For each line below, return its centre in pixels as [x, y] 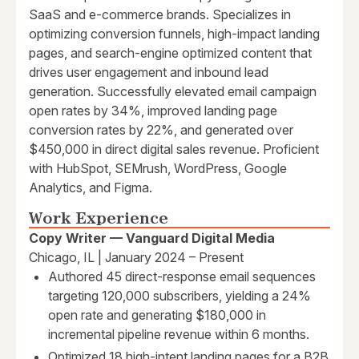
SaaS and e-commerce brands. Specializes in [160, 15]
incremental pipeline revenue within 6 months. [179, 335]
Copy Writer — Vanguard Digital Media [152, 238]
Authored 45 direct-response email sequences [182, 277]
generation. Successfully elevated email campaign [173, 92]
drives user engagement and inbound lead [149, 73]
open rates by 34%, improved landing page [153, 111]
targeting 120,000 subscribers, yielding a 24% [179, 296]
